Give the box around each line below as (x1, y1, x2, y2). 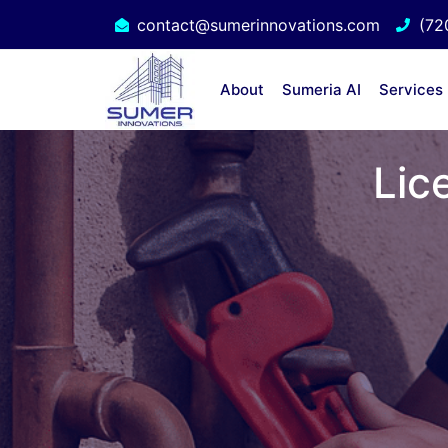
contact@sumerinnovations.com (137, 14, 380, 35)
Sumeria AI (281, 80, 361, 99)
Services (378, 80, 443, 99)
